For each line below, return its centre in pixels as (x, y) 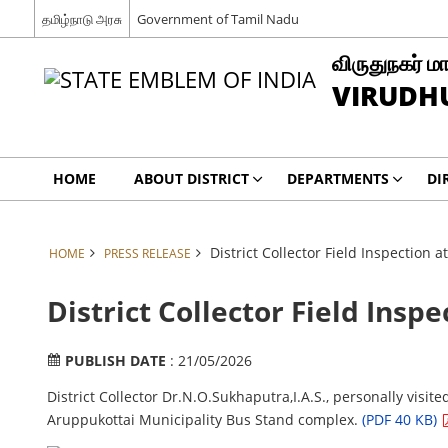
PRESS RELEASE (147, 253)
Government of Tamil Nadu (217, 18)
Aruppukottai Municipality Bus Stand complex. (204, 419)
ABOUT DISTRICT (191, 178)
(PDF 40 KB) (401, 419)
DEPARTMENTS (337, 178)
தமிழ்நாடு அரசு (81, 18)
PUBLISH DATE (117, 360)
